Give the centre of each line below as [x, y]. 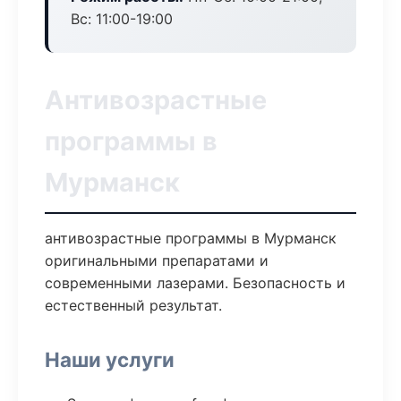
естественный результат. [133, 305]
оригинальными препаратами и [157, 260]
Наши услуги [110, 359]
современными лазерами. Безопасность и [195, 283]
